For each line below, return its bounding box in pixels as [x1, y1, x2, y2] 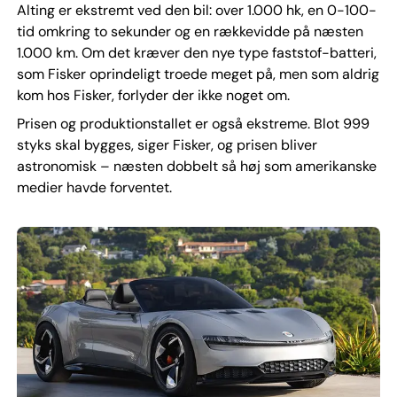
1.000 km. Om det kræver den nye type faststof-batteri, [16, 43, 377, 63]
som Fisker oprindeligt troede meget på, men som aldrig [16, 65, 379, 84]
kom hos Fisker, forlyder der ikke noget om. [16, 86, 290, 105]
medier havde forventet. [16, 178, 172, 198]
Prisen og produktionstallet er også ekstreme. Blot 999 [16, 114, 370, 134]
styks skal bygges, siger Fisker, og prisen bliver [16, 136, 317, 155]
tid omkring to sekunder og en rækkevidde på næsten [16, 22, 363, 42]
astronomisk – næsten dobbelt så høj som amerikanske [16, 157, 377, 176]
